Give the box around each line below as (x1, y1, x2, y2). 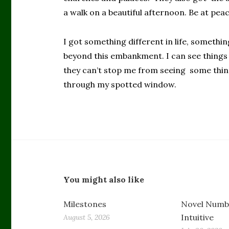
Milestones (63, 198, 107, 209)
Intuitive (181, 212, 214, 222)
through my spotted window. (63, 79, 177, 90)
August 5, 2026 (63, 212, 110, 222)
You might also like (63, 174, 145, 185)
